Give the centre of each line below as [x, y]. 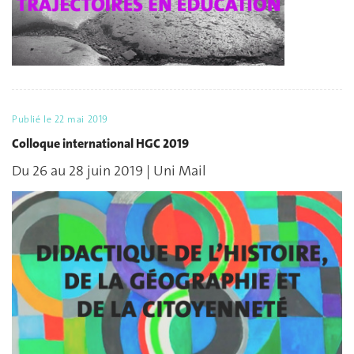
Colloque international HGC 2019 [100, 143]
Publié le [33, 120]
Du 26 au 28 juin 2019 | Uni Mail [109, 171]
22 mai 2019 [81, 120]
